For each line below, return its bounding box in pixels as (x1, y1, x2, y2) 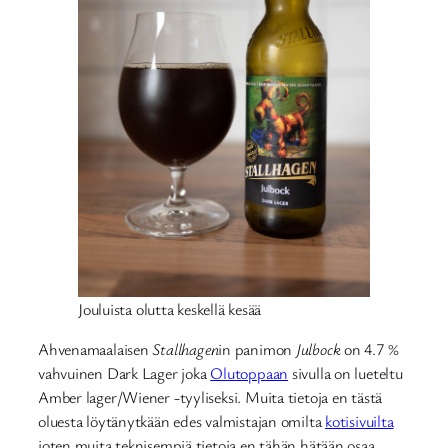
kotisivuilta (325, 410, 394, 433)
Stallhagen (152, 338, 219, 361)
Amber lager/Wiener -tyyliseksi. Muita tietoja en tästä (38, 386, 383, 409)
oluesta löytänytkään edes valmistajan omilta (38, 410, 326, 433)
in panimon (218, 338, 296, 361)
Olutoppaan (210, 362, 289, 385)
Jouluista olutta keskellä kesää (78, 297, 262, 320)
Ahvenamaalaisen (38, 338, 153, 361)
